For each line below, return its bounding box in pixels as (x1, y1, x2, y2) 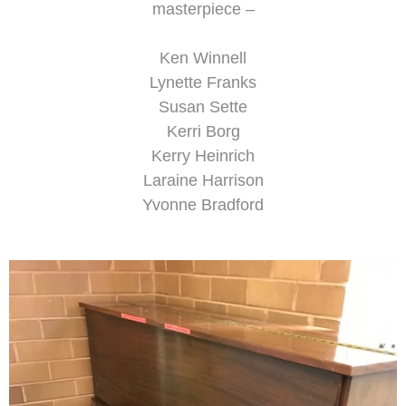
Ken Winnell (159, 49, 246, 67)
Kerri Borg (166, 122, 240, 140)
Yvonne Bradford (142, 196, 264, 214)
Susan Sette (159, 98, 247, 116)
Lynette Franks (150, 73, 256, 92)
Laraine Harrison (142, 171, 264, 189)
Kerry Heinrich (151, 147, 255, 165)
